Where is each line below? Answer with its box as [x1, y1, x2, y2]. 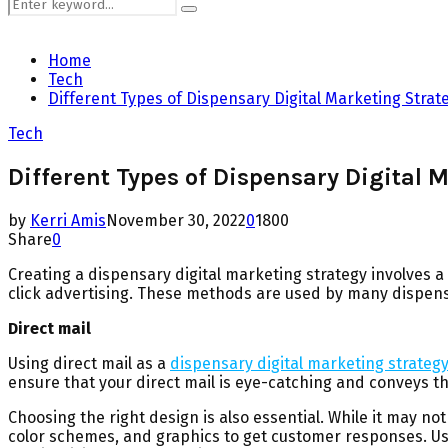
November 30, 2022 [106, 210, 246, 230]
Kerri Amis [30, 210, 106, 230]
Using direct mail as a [8, 353, 170, 373]
